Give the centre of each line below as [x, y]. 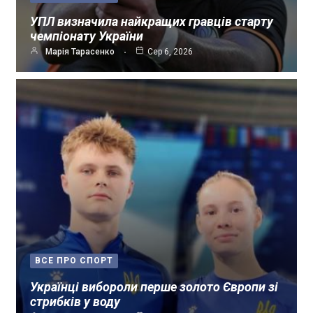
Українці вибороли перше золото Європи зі [154, 287]
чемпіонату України [87, 36]
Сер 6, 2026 [170, 52]
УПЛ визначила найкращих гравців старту [152, 22]
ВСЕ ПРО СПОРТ [74, 261]
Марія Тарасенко [80, 52]
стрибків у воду [75, 302]
